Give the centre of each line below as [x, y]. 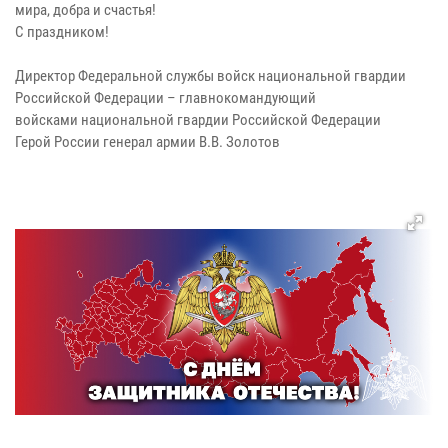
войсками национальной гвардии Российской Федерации [198, 119]
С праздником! [62, 31]
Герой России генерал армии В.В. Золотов [147, 141]
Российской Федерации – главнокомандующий [165, 97]
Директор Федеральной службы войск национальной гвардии [210, 75]
